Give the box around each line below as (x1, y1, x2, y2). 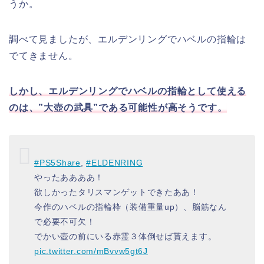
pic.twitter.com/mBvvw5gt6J (34, 246, 148, 256)
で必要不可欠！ (34, 216, 95, 226)
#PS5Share (34, 157, 81, 167)
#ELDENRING (86, 157, 143, 167)
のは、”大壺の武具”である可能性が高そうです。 (9, 103, 227, 113)
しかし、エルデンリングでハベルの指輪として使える (9, 86, 247, 97)
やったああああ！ (34, 172, 104, 182)
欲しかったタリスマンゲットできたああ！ (34, 187, 199, 197)
